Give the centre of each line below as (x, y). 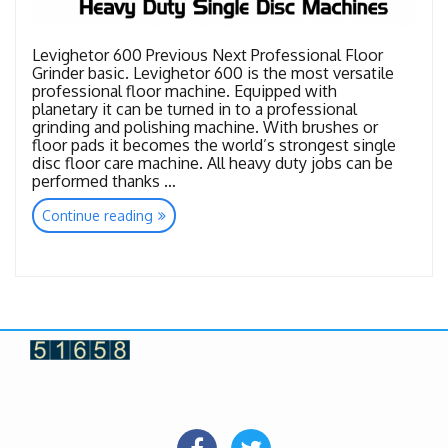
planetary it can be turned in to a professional (194, 109)
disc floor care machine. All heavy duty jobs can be (212, 163)
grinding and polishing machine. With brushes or (205, 127)
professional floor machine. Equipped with (184, 91)
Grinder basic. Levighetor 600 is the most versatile (213, 73)
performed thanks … (104, 181)
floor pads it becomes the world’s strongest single (214, 145)
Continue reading (97, 216)
